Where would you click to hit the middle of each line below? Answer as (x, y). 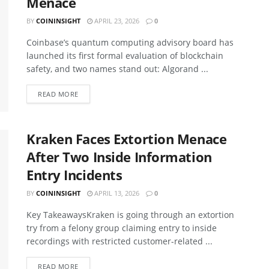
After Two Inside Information (119, 157)
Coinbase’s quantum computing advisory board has (130, 42)
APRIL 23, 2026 (116, 20)
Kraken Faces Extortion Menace (127, 139)
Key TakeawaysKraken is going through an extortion (130, 215)
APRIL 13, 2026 (116, 193)
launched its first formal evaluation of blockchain (125, 55)
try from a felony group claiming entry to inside (122, 228)
